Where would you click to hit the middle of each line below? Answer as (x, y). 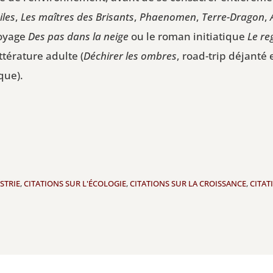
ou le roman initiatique (188, 36)
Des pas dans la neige (79, 36)
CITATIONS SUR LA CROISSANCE (188, 184)
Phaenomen (168, 16)
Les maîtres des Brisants (78, 16)
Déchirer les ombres (130, 55)
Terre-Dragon (233, 16)
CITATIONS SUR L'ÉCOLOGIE (75, 184)
